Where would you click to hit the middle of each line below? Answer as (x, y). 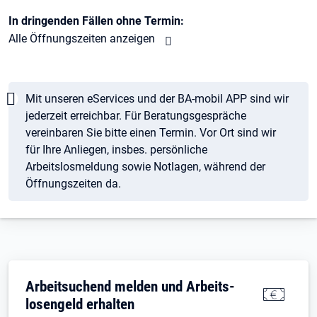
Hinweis (28, 88)
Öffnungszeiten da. (73, 183)
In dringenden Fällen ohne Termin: (96, 21)
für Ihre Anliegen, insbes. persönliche (116, 149)
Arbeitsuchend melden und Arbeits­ (130, 286)
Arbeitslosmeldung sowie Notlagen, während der (145, 166)
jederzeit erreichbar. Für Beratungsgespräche (136, 115)
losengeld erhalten (80, 304)
